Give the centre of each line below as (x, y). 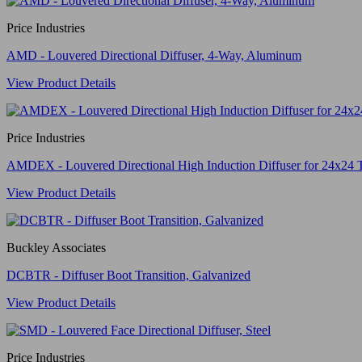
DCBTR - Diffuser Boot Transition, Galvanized (128, 275)
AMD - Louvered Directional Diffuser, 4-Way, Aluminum (154, 55)
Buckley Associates (56, 247)
